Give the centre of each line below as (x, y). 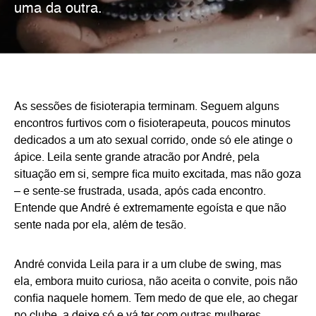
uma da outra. (58, 9)
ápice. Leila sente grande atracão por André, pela (137, 158)
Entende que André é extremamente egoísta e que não (150, 209)
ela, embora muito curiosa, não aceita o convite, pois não (156, 282)
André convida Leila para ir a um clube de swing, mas (148, 265)
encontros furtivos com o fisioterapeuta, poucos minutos (152, 124)
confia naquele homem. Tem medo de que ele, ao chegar (156, 299)
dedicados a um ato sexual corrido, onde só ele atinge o (153, 141)
